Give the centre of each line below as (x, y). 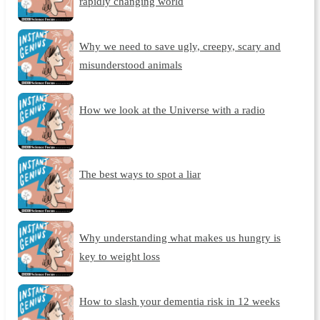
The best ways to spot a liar (140, 174)
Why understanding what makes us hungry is (180, 238)
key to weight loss (119, 256)
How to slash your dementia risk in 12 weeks (179, 301)
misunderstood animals (130, 64)
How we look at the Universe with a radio (172, 110)
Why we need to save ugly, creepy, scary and (180, 46)
